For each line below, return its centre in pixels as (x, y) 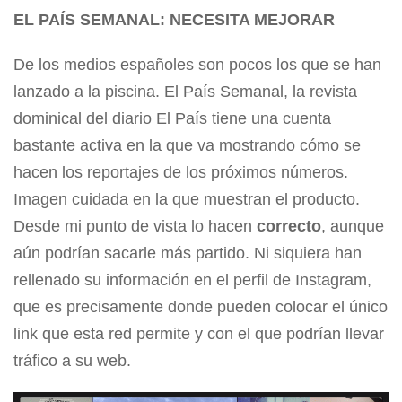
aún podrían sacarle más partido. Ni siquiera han (188, 253)
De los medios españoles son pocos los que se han (197, 64)
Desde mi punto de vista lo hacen (135, 226)
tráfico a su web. (72, 360)
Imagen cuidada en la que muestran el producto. (187, 199)
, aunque (353, 226)
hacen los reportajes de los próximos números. (181, 172)
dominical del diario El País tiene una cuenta (172, 118)
